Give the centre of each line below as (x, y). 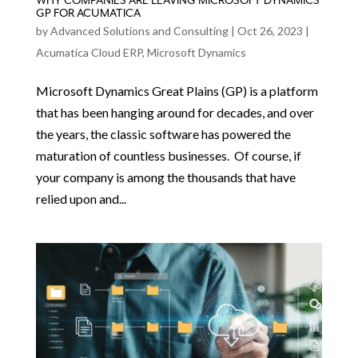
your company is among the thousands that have (165, 177)
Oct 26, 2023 (270, 30)
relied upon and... (81, 198)
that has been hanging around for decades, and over (175, 112)
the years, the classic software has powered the (163, 133)
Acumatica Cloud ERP (89, 52)
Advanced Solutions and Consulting (139, 30)
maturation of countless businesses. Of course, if (168, 155)
